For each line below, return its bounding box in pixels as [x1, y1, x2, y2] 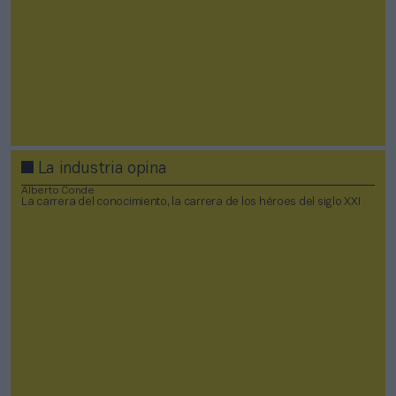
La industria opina [34, 162, 167, 178]
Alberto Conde [21, 185, 95, 195]
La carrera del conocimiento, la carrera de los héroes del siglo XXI [21, 196, 361, 208]
